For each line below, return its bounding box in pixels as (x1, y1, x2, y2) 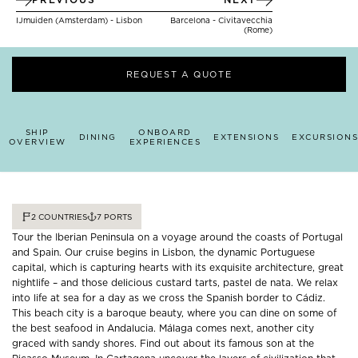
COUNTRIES (36, 212, 87, 221)
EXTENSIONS (213, 132, 279, 141)
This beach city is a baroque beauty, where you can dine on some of (12, 307, 336, 319)
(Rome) (244, 25, 273, 34)
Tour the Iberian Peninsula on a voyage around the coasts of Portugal (12, 231, 343, 243)
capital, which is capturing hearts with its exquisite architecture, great (12, 261, 344, 273)
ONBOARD (138, 127, 192, 137)
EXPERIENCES (129, 137, 201, 146)
